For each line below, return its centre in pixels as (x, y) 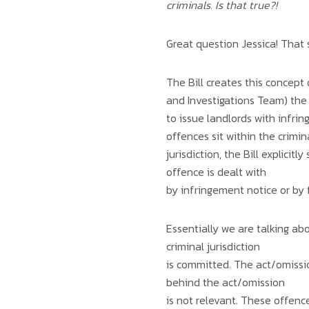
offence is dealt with (216, 172)
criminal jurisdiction (213, 246)
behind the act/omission (225, 282)
